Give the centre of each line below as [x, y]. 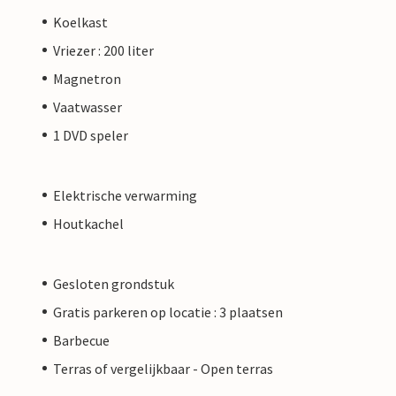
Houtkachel [88, 223]
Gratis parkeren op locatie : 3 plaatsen [168, 312]
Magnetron [87, 78]
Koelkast [80, 22]
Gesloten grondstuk [114, 283]
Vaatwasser [88, 107]
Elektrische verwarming [125, 195]
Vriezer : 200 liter [103, 50]
